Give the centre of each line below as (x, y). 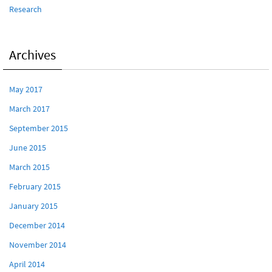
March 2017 (29, 109)
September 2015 (39, 128)
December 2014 (37, 226)
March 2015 (29, 167)
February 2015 (35, 187)
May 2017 (26, 90)
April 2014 (27, 264)
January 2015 (33, 206)
